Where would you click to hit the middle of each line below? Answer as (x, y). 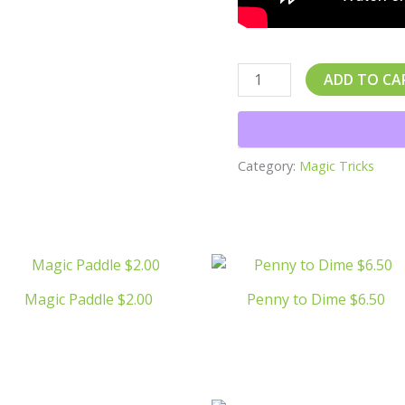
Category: (269, 165)
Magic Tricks (337, 165)
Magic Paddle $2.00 (89, 299)
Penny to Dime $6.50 (316, 299)
